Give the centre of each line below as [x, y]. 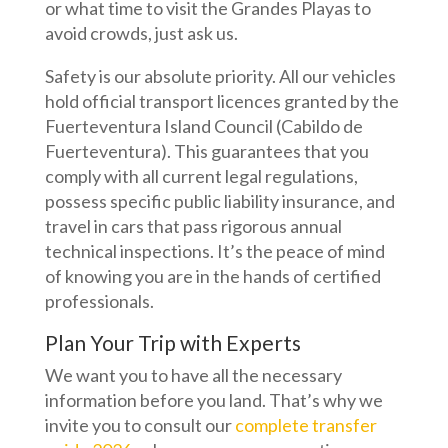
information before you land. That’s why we [213, 400]
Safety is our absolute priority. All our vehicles [220, 76]
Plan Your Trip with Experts [172, 343]
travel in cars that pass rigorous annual [193, 226]
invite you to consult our [139, 425]
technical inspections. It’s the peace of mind [214, 251]
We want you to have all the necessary [193, 375]
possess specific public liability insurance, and [219, 201]
